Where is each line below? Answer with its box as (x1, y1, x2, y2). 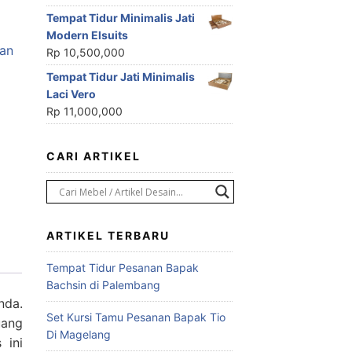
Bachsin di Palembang (46, 278, 160, 292)
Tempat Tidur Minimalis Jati (46, 11, 195, 25)
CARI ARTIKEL (46, 149, 141, 163)
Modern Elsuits (46, 28, 128, 42)
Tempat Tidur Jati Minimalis (46, 70, 195, 84)
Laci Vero (46, 87, 96, 101)
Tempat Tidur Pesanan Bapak (46, 261, 199, 275)
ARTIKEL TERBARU (46, 229, 170, 243)
